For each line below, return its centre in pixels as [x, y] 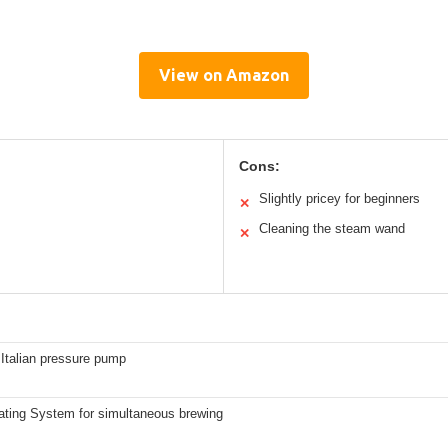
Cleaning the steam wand [332, 228]
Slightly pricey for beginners [339, 198]
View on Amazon [224, 74]
